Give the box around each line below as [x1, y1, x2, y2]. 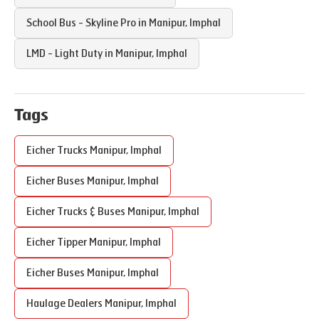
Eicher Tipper [26, 236, 89, 249]
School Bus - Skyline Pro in [26, 17, 149, 29]
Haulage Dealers [26, 298, 105, 310]
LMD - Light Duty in [26, 48, 115, 60]
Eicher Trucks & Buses [26, 206, 127, 218]
